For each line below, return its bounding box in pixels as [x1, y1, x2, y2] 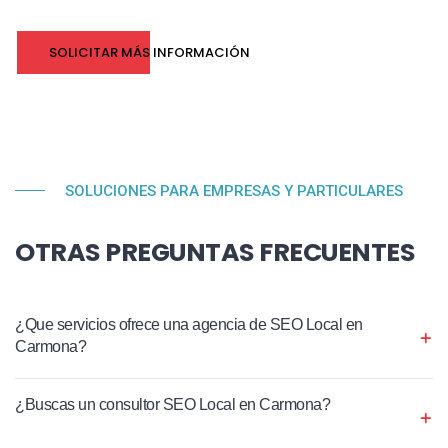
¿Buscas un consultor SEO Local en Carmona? [15, 395, 330, 413]
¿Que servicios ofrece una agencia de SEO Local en [15, 315, 363, 333]
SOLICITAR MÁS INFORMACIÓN [49, 42, 250, 62]
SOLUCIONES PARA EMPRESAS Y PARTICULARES [65, 181, 403, 200]
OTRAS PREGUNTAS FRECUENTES [15, 233, 415, 270]
